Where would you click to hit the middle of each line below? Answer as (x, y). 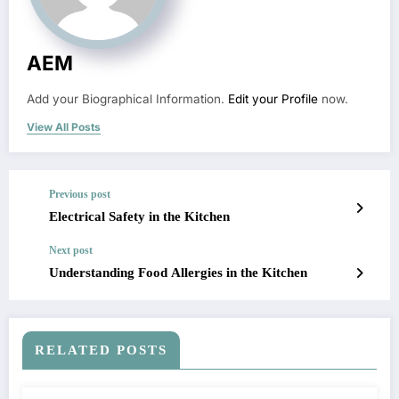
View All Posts (64, 127)
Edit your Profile (273, 99)
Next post (71, 251)
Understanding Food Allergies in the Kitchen (178, 273)
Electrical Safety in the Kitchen (139, 217)
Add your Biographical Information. (127, 99)
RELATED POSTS (101, 350)
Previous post (80, 195)
